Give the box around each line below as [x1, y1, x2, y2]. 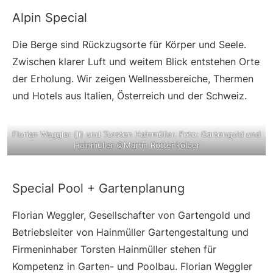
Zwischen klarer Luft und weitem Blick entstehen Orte [12, 55, 260, 68]
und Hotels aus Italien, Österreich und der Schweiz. [12, 90, 247, 102]
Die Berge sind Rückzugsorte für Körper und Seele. [12, 38, 246, 51]
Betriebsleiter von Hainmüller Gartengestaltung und [12, 226, 249, 239]
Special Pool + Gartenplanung [12, 181, 185, 196]
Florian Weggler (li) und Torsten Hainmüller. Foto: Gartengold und [12, 129, 261, 140]
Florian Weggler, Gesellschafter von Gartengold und [12, 209, 250, 222]
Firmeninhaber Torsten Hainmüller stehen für [12, 243, 216, 256]
